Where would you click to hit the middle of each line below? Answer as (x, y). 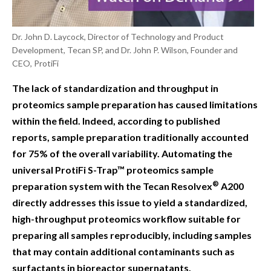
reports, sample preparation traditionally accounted (130, 137)
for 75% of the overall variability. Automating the (122, 153)
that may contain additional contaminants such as (123, 251)
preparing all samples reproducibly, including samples (132, 235)
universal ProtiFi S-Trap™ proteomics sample (113, 169)
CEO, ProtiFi (35, 63)
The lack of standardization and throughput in (115, 88)
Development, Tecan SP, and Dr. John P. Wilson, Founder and (125, 50)
